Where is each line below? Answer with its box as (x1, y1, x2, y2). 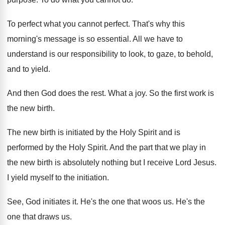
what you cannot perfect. (42, 20, 132, 28)
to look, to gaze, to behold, (120, 50, 213, 58)
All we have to (133, 35, 183, 43)
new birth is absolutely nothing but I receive (20, 158, 173, 167)
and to (7, 65, 29, 73)
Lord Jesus (175, 158, 214, 167)
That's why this (132, 20, 185, 28)
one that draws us (7, 212, 70, 221)
